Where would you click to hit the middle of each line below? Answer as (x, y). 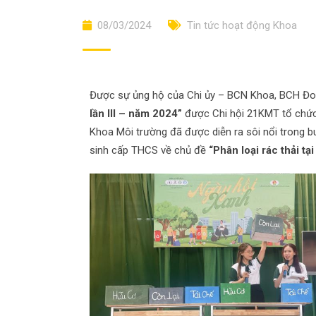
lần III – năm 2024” (136, 114)
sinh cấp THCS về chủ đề (149, 150)
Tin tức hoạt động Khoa (242, 25)
